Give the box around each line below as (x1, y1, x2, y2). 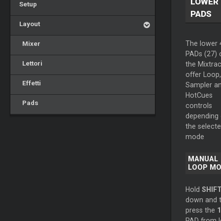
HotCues (185, 91, 213, 100)
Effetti (16, 79, 41, 87)
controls (185, 102, 212, 110)
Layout (16, 20, 40, 28)
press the (185, 206, 217, 215)
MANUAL (187, 155, 218, 163)
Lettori (16, 59, 42, 67)
